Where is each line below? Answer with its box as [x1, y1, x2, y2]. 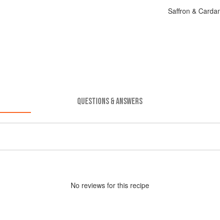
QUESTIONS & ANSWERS [77, 96, 143, 107]
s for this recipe [102, 180, 149, 190]
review [82, 180, 102, 190]
